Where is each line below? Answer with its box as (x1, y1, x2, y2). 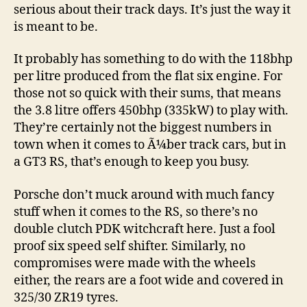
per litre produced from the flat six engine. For (14, 69, 282, 85)
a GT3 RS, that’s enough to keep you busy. (14, 154, 249, 171)
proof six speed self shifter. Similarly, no (14, 238, 245, 254)
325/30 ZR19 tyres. (14, 289, 119, 306)
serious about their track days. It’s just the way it (14, 1, 291, 18)
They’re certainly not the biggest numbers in (14, 120, 272, 136)
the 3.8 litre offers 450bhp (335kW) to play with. (14, 103, 288, 119)
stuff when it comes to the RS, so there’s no (14, 204, 258, 220)
